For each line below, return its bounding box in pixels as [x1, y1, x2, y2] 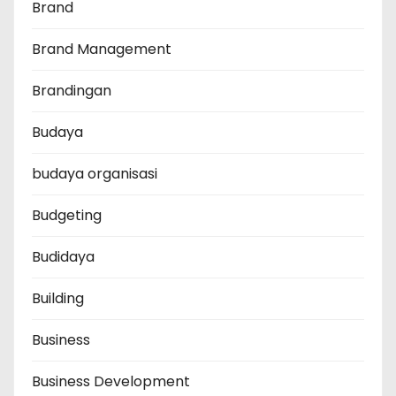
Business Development [32, 371, 190, 392]
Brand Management [32, 39, 171, 60]
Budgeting [32, 205, 102, 226]
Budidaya [32, 247, 95, 268]
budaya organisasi [32, 164, 157, 185]
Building [32, 288, 84, 309]
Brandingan [32, 80, 111, 102]
